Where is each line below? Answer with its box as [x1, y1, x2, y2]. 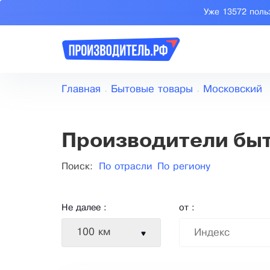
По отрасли [99, 162, 152, 172]
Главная [61, 85, 101, 95]
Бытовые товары [111, 85, 193, 95]
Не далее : [61, 204, 107, 213]
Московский [203, 85, 262, 95]
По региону [157, 162, 210, 172]
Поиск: [61, 162, 96, 172]
